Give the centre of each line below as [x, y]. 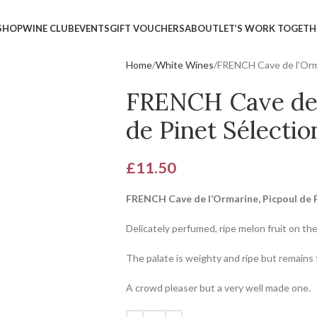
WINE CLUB [49, 28]
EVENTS [92, 28]
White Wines [184, 65]
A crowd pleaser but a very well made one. [218, 288]
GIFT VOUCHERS [148, 28]
